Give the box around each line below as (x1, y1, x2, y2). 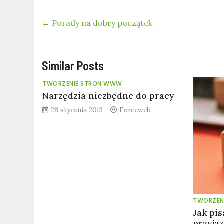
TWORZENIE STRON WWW (42, 79, 122, 88)
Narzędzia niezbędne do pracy (42, 90, 174, 101)
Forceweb (119, 105, 151, 114)
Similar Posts (42, 58, 104, 73)
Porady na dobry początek (50, 18, 153, 28)
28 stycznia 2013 (51, 105, 103, 114)
